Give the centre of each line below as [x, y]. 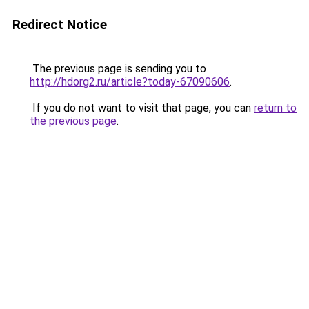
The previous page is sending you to [118, 69]
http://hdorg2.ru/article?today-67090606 [130, 82]
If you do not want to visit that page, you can [142, 108]
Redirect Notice [60, 24]
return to [275, 108]
